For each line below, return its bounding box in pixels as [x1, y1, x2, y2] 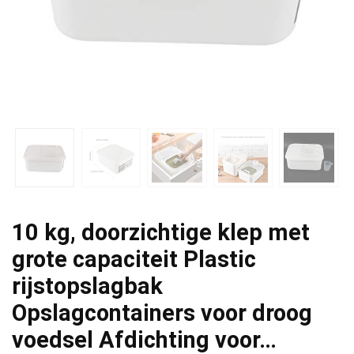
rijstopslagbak [12, 272, 163, 299]
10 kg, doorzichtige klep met [12, 218, 310, 246]
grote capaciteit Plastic [12, 245, 256, 273]
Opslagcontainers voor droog [12, 299, 312, 326]
